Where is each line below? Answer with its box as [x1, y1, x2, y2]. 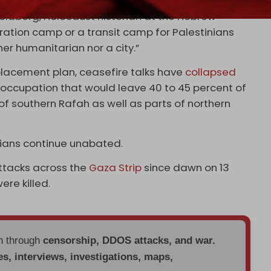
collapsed [185, 65, 237, 80]
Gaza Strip [89, 160, 142, 175]
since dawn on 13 [142, 160, 230, 175]
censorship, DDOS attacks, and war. [43, 235, 216, 247]
